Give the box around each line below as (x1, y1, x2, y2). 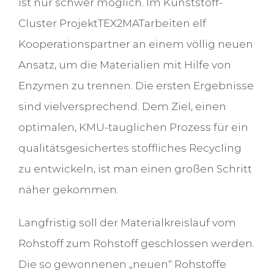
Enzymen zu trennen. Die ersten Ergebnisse (18, 80, 254, 92)
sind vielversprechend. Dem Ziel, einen (18, 100, 226, 113)
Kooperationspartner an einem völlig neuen (18, 38, 253, 51)
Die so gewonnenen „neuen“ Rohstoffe (18, 258, 226, 271)
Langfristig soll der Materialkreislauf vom (18, 217, 236, 229)
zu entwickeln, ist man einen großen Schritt (18, 163, 252, 176)
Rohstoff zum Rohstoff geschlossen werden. (18, 237, 254, 250)
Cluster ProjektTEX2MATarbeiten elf (18, 17, 206, 30)
